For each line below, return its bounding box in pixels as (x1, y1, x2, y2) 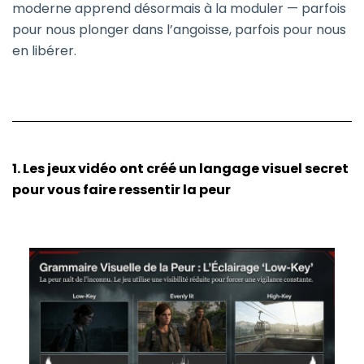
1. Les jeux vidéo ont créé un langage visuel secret (12, 159, 349, 179)
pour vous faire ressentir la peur (12, 180, 231, 200)
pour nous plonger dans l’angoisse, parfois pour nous (12, 20, 346, 40)
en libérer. (12, 41, 76, 61)
